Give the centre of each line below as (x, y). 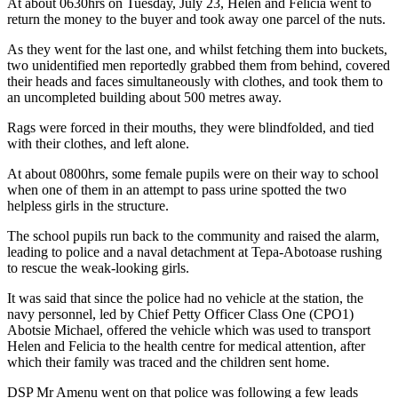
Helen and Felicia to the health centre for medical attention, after (186, 346)
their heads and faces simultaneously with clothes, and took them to (195, 81)
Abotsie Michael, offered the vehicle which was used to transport (189, 330)
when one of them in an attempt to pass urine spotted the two (177, 189)
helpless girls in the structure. (88, 205)
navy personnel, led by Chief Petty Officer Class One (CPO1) (180, 314)
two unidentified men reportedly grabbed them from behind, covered (199, 65)
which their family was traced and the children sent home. (168, 362)
